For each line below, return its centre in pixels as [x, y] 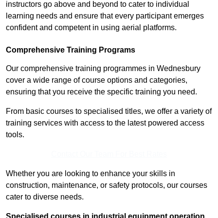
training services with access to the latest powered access [105, 123]
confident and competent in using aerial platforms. [91, 28]
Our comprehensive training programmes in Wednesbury [103, 69]
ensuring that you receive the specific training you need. [101, 92]
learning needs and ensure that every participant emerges [105, 16]
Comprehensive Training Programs [71, 50]
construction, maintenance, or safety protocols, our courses [107, 185]
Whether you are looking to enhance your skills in [91, 174]
